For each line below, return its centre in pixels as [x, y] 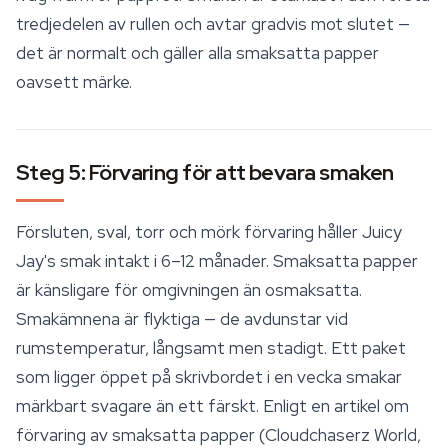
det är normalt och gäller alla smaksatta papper [197, 53]
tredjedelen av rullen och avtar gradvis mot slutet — [213, 24]
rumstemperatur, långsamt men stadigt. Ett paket [211, 348]
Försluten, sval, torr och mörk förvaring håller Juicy [209, 232]
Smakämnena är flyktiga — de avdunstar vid [182, 319]
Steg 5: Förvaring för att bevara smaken [205, 172]
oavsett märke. [74, 82]
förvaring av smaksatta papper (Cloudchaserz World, [218, 435]
